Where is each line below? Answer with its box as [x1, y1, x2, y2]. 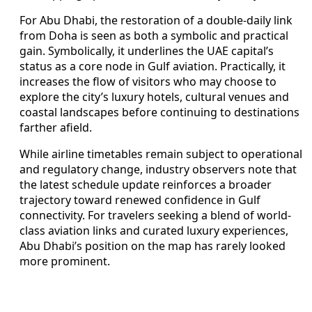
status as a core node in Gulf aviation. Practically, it [19, 58, 286, 74]
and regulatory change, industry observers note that [19, 161, 297, 177]
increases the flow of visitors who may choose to [19, 73, 276, 89]
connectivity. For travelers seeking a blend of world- [19, 207, 291, 223]
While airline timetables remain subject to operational [19, 146, 302, 162]
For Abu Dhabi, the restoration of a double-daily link [19, 12, 292, 28]
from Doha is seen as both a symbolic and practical [19, 27, 288, 43]
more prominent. [19, 253, 110, 269]
